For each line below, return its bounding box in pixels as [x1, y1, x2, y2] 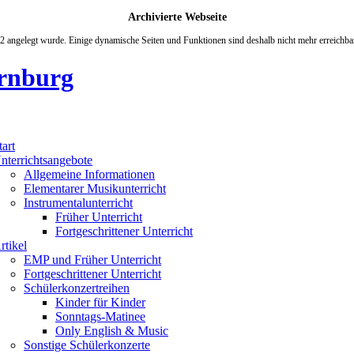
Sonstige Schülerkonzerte [24, 337, 150, 352]
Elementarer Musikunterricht [24, 181, 166, 195]
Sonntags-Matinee [55, 309, 145, 323]
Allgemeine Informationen [24, 167, 155, 181]
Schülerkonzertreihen [24, 281, 130, 295]
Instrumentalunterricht [24, 195, 133, 209]
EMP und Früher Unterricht [24, 252, 161, 266]
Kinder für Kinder [55, 295, 145, 309]
